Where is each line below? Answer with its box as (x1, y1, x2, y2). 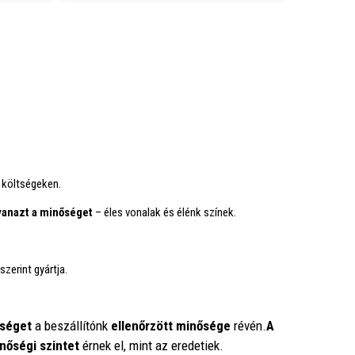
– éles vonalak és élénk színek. (93, 205, 236, 220)
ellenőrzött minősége (111, 318, 231, 334)
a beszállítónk (32, 318, 111, 334)
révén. (231, 318, 266, 334)
